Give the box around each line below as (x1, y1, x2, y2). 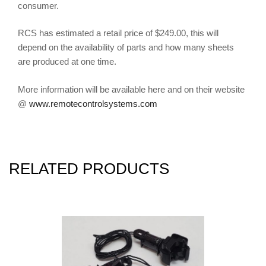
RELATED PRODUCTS (9, 160, 169, 178)
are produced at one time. (18, 56, 116, 67)
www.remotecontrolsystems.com (29, 98, 157, 109)
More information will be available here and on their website (18, 84, 245, 94)
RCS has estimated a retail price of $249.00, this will (18, 28, 218, 39)
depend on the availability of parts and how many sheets (18, 42, 234, 53)
